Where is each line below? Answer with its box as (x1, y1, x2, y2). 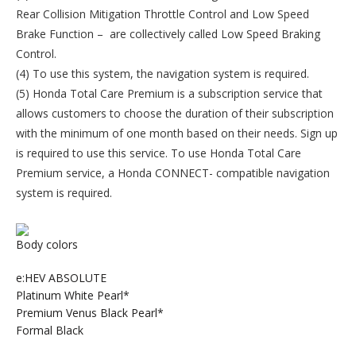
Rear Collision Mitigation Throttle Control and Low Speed (16, 6, 309, 21)
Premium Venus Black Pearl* (16, 304, 164, 320)
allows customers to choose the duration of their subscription (16, 105, 334, 121)
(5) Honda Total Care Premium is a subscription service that (16, 85, 323, 101)
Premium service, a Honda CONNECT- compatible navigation (16, 164, 330, 180)
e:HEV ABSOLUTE (16, 269, 106, 285)
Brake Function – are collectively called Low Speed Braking (16, 25, 320, 41)
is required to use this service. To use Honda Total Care (16, 145, 301, 161)
